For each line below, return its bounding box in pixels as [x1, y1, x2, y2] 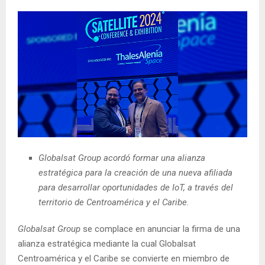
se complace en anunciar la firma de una [83, 223, 240, 234]
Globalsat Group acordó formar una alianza [38, 152, 205, 163]
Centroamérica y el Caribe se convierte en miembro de [18, 253, 230, 264]
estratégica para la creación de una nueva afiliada [38, 167, 232, 178]
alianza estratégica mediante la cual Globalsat [18, 238, 196, 249]
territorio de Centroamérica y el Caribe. [38, 196, 189, 208]
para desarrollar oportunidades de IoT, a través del [38, 182, 233, 193]
